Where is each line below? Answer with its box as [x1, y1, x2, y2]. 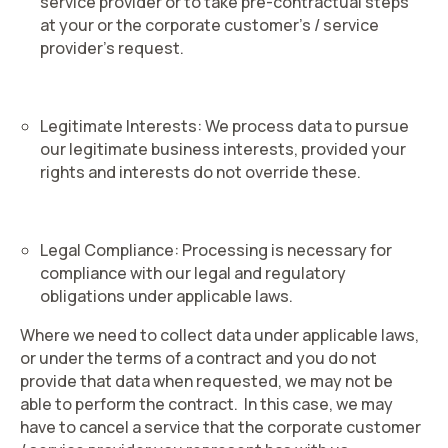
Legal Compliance [40, 239, 174, 261]
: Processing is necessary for [174, 239, 392, 261]
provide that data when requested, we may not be [20, 370, 393, 392]
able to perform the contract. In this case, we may [20, 393, 393, 415]
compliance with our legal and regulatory [40, 262, 346, 284]
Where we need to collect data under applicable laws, [20, 324, 419, 346]
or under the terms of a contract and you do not [20, 347, 377, 369]
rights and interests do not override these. [40, 161, 361, 183]
